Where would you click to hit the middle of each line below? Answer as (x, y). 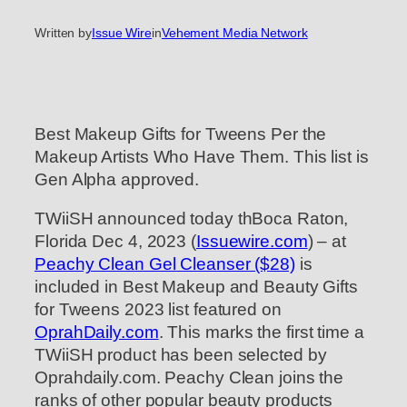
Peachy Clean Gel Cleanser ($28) (165, 264)
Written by (63, 33)
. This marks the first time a (261, 333)
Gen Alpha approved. (117, 179)
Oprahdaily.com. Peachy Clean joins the (189, 378)
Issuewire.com (252, 242)
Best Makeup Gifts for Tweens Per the (181, 134)
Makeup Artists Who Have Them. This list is (202, 156)
